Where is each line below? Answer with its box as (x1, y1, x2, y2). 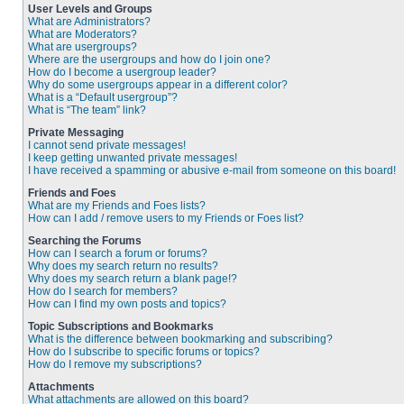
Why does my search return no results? (28, 260, 218, 272)
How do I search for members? (28, 285, 178, 298)
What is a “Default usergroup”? (28, 91, 178, 104)
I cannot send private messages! (28, 139, 186, 151)
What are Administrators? (28, 15, 151, 28)
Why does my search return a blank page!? (28, 272, 237, 285)
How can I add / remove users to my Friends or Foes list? (28, 212, 304, 225)
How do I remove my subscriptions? (28, 358, 202, 371)
